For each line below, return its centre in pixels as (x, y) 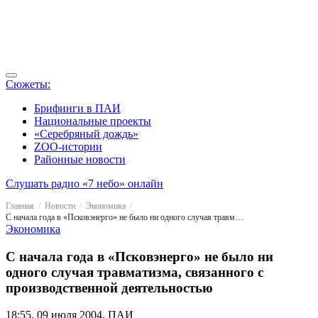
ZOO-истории (68, 147)
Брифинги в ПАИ (77, 108)
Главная (20, 206)
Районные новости (80, 159)
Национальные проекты (93, 121)
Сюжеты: (28, 84)
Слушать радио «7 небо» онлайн (84, 183)
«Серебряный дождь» (86, 134)
